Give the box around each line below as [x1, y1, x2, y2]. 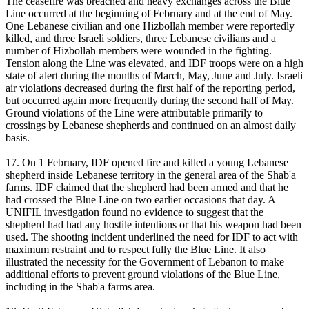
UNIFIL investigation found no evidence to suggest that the [6, 206, 263, 219]
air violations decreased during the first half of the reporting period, [6, 82, 295, 94]
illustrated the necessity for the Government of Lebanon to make [6, 256, 284, 268]
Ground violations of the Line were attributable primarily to [6, 107, 263, 119]
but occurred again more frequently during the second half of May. [6, 94, 294, 107]
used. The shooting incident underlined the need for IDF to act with [6, 231, 298, 243]
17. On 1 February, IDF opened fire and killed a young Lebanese [6, 157, 288, 169]
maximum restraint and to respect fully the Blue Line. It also [6, 243, 266, 256]
